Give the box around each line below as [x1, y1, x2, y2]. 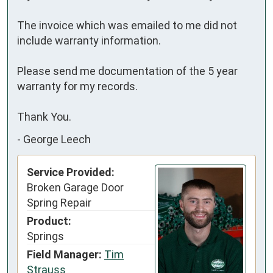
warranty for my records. [17, 79, 138, 93]
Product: [27, 214, 71, 227]
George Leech [23, 133, 91, 146]
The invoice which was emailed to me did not [17, 18, 237, 32]
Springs [27, 229, 64, 243]
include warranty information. [17, 34, 161, 47]
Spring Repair [27, 196, 91, 209]
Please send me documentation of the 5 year [17, 64, 238, 77]
